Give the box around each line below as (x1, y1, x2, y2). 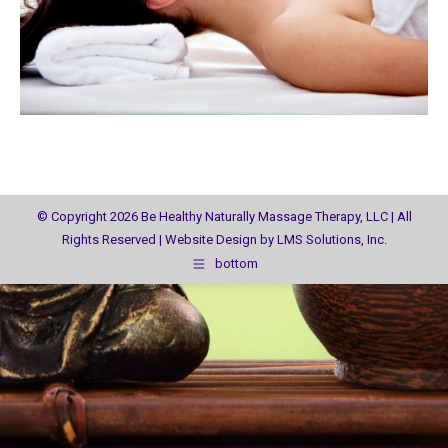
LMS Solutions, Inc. (276, 231, 387, 247)
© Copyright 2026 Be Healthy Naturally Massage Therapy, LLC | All (36, 208, 412, 224)
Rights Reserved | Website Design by (61, 231, 277, 247)
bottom (214, 256, 258, 272)
